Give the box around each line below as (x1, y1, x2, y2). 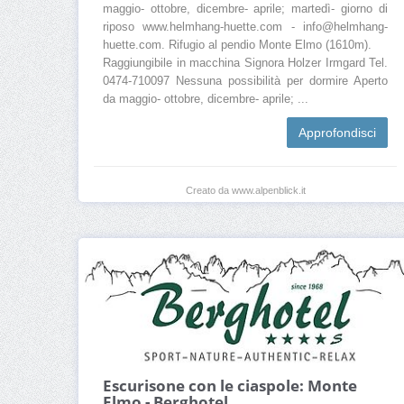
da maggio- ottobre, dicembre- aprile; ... (103, 93, 308, 106)
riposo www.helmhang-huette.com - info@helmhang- (103, 21, 388, 34)
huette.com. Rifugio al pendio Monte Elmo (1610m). (103, 39, 372, 52)
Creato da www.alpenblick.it (185, 185, 306, 197)
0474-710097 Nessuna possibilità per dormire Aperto (103, 75, 388, 88)
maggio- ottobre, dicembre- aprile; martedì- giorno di (103, 3, 388, 16)
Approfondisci (298, 125, 376, 141)
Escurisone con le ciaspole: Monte (103, 374, 357, 396)
